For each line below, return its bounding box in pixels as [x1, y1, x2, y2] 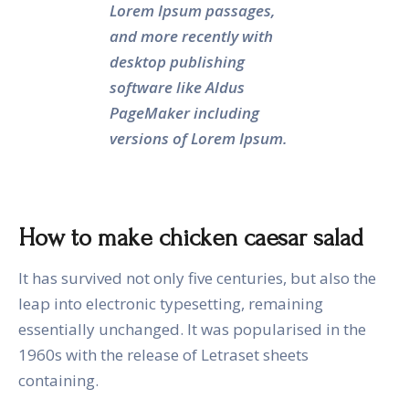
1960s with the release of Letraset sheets [18, 344, 309, 366]
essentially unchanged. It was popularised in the [18, 319, 366, 341]
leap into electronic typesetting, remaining [18, 293, 323, 315]
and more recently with [110, 26, 273, 47]
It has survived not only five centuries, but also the [18, 267, 376, 289]
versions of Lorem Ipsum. [110, 128, 288, 150]
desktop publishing [110, 51, 245, 73]
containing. [18, 370, 99, 392]
